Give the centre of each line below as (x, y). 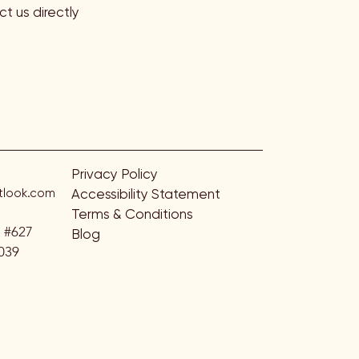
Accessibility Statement (146, 194)
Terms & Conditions (132, 214)
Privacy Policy (115, 174)
